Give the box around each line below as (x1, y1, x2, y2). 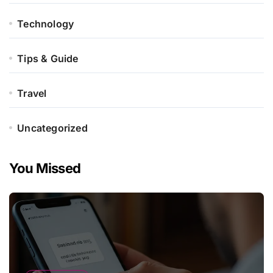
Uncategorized (17, 121, 88, 134)
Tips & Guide (17, 52, 79, 65)
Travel (17, 87, 47, 99)
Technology (17, 17, 74, 30)
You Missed (9, 160, 81, 176)
